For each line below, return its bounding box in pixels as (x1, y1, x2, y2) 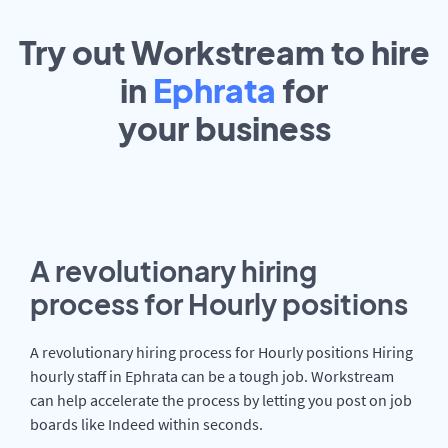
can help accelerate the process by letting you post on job (30, 389, 412, 410)
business (194, 108, 331, 149)
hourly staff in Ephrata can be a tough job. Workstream (30, 365, 394, 386)
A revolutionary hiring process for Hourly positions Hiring (30, 341, 413, 362)
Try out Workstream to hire (18, 32, 430, 73)
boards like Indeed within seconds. (30, 413, 263, 434)
